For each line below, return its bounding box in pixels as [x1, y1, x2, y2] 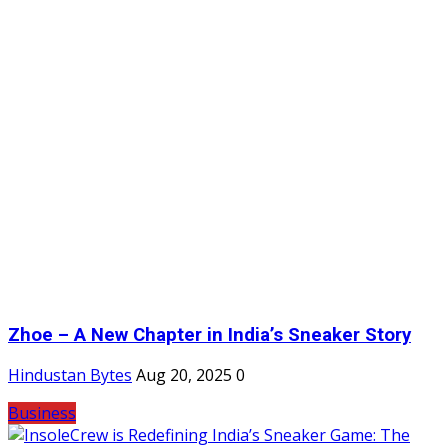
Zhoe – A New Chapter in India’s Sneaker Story [8, 323, 411, 346]
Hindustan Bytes [8, 364, 132, 387]
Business [8, 402, 76, 425]
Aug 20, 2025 [136, 364, 232, 387]
